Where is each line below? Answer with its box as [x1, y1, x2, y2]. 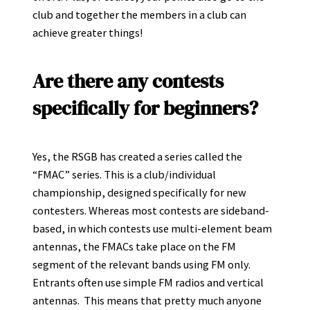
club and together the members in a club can [33, 8, 246, 22]
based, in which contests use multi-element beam [33, 221, 272, 236]
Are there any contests [33, 67, 224, 94]
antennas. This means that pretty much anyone [33, 293, 262, 308]
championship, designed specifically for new [33, 185, 246, 200]
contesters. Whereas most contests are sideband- [33, 203, 269, 218]
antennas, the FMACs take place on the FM [33, 239, 236, 254]
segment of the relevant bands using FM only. [33, 257, 250, 272]
